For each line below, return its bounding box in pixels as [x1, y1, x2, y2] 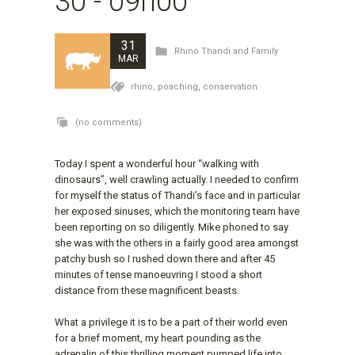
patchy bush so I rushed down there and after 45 [55, 252, 275, 265]
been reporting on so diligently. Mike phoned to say [55, 220, 288, 233]
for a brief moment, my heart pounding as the [55, 331, 261, 344]
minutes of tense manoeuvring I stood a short [55, 268, 262, 281]
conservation [203, 81, 258, 92]
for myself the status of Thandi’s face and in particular [55, 189, 300, 201]
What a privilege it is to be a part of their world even [55, 315, 288, 328]
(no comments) [73, 116, 142, 128]
